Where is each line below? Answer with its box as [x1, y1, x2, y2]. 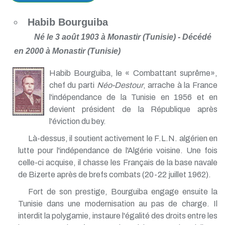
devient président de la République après [49, 104, 217, 114]
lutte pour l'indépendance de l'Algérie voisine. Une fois [18, 146, 217, 155]
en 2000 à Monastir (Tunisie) [14, 46, 121, 55]
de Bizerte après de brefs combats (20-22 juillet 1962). [18, 170, 211, 179]
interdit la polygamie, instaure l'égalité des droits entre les [18, 211, 217, 220]
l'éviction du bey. [49, 117, 106, 126]
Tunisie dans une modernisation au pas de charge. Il [18, 199, 217, 208]
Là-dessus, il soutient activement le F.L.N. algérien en [28, 134, 217, 143]
